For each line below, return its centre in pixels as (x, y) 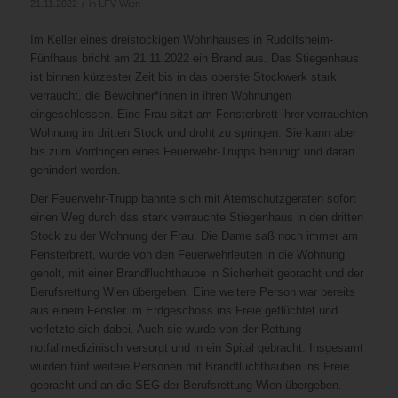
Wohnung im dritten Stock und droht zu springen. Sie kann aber (193, 132)
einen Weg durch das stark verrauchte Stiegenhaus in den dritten (196, 217)
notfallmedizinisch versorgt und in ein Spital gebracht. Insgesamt (196, 347)
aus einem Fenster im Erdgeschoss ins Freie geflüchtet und (183, 310)
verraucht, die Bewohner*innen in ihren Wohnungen (160, 95)
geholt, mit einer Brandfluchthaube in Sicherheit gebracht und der (196, 273)
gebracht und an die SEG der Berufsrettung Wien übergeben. (186, 385)
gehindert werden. (75, 170)
